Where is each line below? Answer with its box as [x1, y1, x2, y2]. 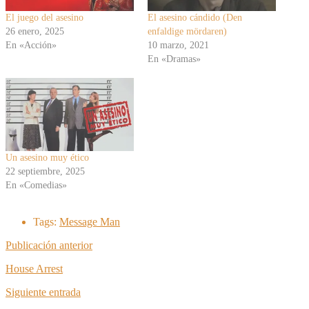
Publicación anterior [6, 239, 92, 252]
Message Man [59, 216, 120, 228]
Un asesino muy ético [6, 152, 89, 163]
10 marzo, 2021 [148, 40, 209, 51]
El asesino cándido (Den [148, 12, 242, 23]
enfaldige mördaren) [148, 26, 227, 37]
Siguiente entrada [6, 286, 81, 299]
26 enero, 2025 [6, 26, 64, 37]
